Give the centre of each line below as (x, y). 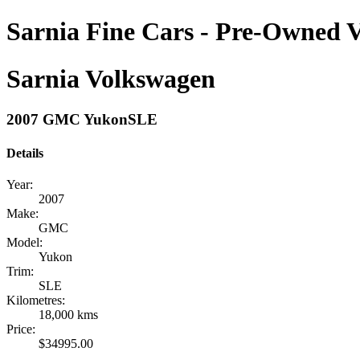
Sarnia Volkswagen (111, 78)
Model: (25, 242)
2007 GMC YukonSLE (82, 120)
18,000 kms (68, 314)
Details (25, 153)
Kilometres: (36, 300)
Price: (21, 329)
